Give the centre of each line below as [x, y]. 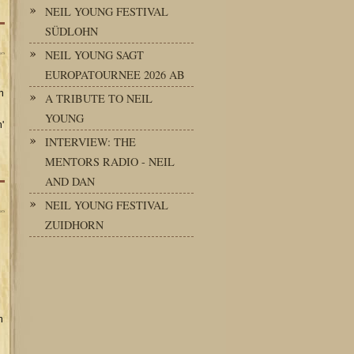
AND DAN [70, 181]
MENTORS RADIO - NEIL [110, 162]
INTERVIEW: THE [90, 142]
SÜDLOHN [72, 31]
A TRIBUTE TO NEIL [99, 98]
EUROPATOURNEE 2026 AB [115, 75]
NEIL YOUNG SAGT [94, 55]
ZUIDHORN [74, 225]
